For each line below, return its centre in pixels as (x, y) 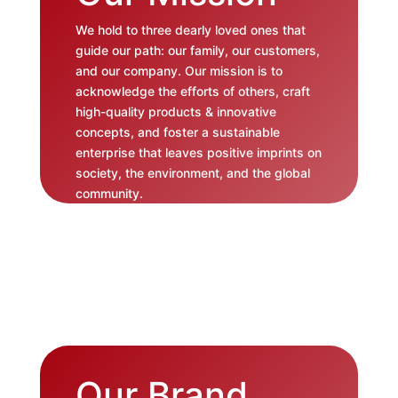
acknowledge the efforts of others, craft (192, 92)
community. (109, 194)
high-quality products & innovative (175, 112)
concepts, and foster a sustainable (177, 132)
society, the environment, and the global (192, 173)
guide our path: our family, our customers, (197, 51)
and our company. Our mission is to (179, 71)
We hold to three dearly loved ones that (190, 30)
